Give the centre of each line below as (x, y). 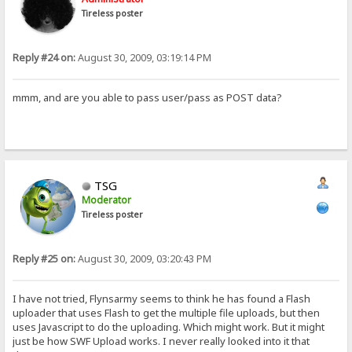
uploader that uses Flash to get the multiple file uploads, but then (167, 313)
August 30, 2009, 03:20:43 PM (144, 259)
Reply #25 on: (44, 259)
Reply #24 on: (44, 58)
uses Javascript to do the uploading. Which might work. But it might (169, 327)
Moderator (107, 200)
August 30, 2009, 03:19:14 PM (144, 58)
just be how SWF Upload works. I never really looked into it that (161, 341)
